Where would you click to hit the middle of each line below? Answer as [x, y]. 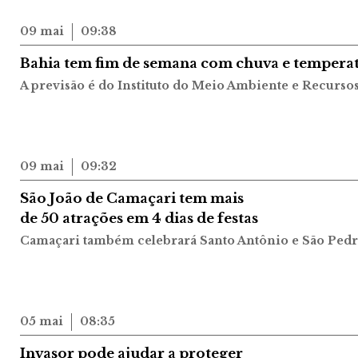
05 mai [41, 321]
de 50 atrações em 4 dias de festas [139, 219]
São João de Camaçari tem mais [131, 199]
